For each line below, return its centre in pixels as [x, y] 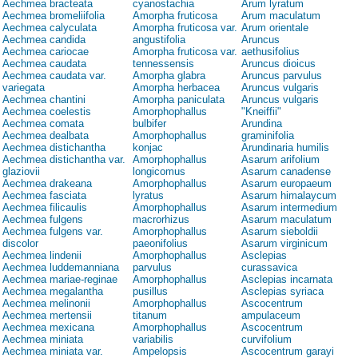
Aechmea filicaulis [45, 208]
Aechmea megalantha [53, 292]
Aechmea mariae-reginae [60, 280]
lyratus [148, 196]
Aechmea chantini [44, 100]
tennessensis [163, 64]
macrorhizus [161, 220]
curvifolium [267, 340]
